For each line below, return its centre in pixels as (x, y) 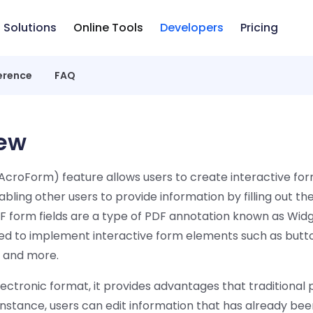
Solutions (30, 28)
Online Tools (108, 28)
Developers (191, 28)
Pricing (259, 28)
